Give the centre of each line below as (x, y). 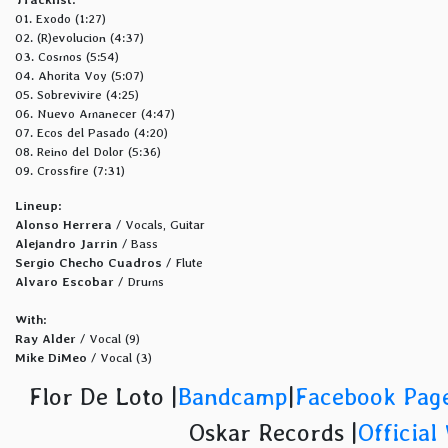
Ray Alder (45, 339)
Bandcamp (232, 397)
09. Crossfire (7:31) (70, 171)
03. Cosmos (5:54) (67, 57)
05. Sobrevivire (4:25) (77, 95)
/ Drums (139, 282)
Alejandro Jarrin (66, 244)
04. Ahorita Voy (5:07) (79, 76)
